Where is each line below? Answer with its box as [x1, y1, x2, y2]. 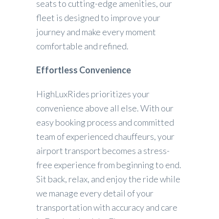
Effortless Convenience [36, 64, 131, 75]
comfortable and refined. [36, 40, 129, 51]
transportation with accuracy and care [36, 201, 177, 213]
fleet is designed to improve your [36, 12, 160, 23]
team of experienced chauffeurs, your [36, 131, 175, 142]
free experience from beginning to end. [36, 159, 181, 170]
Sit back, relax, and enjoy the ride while [36, 173, 180, 184]
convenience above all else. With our [36, 102, 174, 113]
